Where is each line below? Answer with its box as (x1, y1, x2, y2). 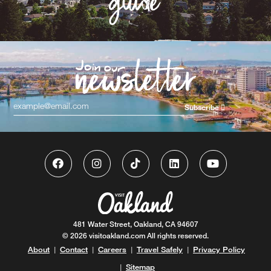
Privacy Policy (193, 244, 245, 254)
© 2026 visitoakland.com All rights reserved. (62, 231, 209, 241)
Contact (60, 244, 88, 254)
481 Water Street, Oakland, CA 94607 (73, 219, 198, 229)
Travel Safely (137, 244, 183, 254)
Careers (98, 244, 126, 254)
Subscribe (184, 102, 221, 113)
